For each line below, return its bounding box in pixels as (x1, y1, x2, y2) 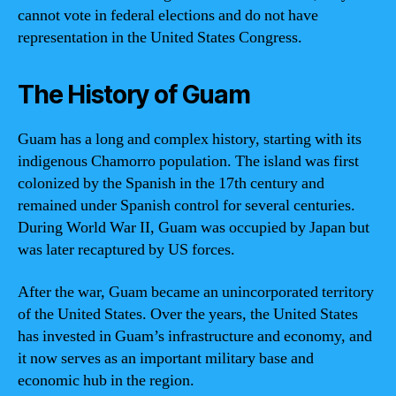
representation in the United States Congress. (18, 27, 302, 48)
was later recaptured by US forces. (18, 240, 235, 260)
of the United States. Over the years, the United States (18, 303, 358, 324)
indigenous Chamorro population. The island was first (18, 151, 359, 171)
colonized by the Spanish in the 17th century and (18, 173, 324, 194)
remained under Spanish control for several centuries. (18, 195, 355, 216)
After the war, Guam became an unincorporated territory (18, 281, 374, 302)
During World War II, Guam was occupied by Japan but (18, 217, 369, 238)
